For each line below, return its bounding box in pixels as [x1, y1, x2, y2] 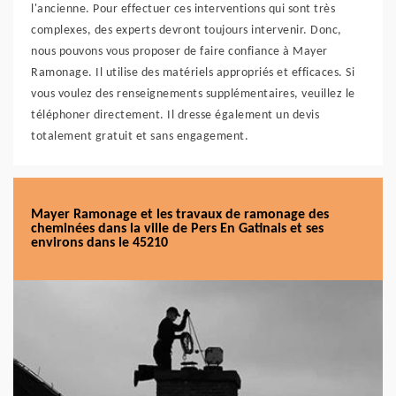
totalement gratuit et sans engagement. [31, 130, 248, 143]
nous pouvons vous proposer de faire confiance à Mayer [31, 45, 328, 58]
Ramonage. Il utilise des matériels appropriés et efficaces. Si [31, 66, 354, 80]
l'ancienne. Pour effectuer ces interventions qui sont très [31, 3, 335, 16]
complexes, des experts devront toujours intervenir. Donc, [31, 24, 342, 37]
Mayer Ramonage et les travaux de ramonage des [31, 208, 329, 222]
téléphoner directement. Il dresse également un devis [31, 109, 319, 122]
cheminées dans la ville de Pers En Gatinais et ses [31, 222, 324, 236]
